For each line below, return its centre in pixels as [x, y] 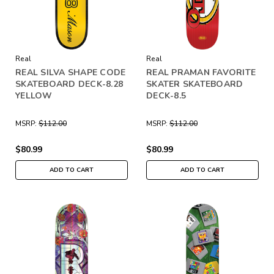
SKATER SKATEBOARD [195, 84]
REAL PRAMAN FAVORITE [201, 72]
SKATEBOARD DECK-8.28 [69, 84]
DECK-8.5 [166, 95]
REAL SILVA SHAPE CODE [71, 72]
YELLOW [34, 95]
